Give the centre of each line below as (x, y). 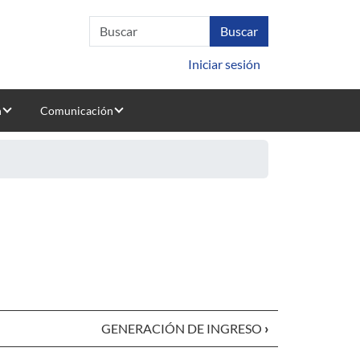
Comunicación (76, 110)
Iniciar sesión (224, 64)
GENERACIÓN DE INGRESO (182, 328)
